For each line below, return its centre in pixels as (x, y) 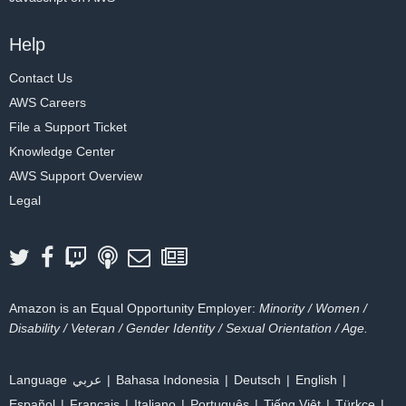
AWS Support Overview (76, 176)
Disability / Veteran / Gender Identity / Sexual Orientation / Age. (188, 328)
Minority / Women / (313, 308)
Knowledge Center (62, 151)
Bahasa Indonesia (168, 380)
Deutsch (257, 380)
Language (38, 380)
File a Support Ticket (68, 127)
